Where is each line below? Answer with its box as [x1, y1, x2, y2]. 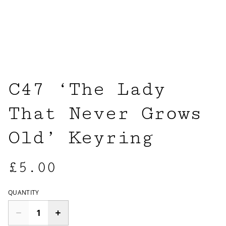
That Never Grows [8, 102, 202, 125]
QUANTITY [8, 188, 39, 197]
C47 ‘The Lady [8, 78, 165, 100]
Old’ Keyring [8, 127, 153, 149]
